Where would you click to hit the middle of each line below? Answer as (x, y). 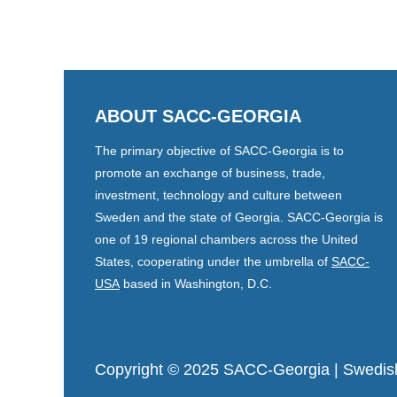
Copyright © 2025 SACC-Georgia (212, 369)
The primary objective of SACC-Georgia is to (219, 150)
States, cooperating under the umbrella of (213, 261)
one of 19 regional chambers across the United (226, 239)
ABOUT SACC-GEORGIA (198, 116)
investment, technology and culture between (218, 195)
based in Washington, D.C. (198, 283)
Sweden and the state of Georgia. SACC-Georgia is (239, 217)
